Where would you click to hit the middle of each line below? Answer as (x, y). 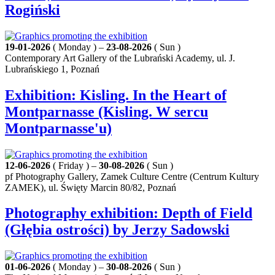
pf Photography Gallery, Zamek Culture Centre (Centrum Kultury (132, 176)
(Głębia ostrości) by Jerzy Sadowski (117, 230)
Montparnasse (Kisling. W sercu (107, 111)
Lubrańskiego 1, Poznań (52, 69)
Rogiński (33, 10)
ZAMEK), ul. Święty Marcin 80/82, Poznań (91, 187)
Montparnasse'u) (58, 128)
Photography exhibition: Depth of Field (129, 213)
